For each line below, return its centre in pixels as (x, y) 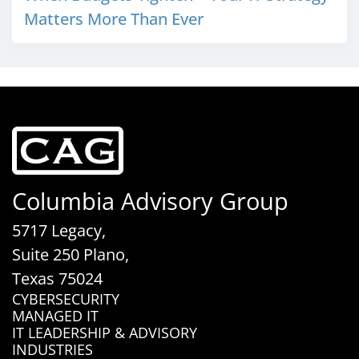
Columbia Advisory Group (150, 200)
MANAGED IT (55, 315)
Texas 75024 (57, 278)
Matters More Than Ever (114, 18)
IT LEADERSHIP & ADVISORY (105, 332)
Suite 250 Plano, (71, 254)
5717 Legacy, (59, 230)
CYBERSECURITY (66, 298)
